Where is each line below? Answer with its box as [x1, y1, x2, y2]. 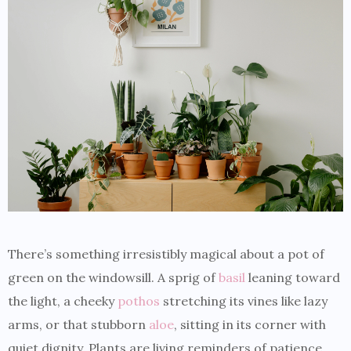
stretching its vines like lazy [160, 293, 327, 309]
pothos [118, 293, 160, 309]
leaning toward [245, 270, 340, 286]
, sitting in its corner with [174, 317, 326, 333]
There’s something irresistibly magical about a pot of [8, 246, 324, 262]
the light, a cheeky [8, 293, 118, 309]
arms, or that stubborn [8, 317, 149, 333]
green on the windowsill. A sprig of [8, 270, 219, 286]
